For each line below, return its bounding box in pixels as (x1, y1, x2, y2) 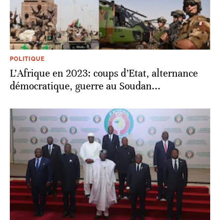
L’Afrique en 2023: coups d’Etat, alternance (10, 67, 198, 80)
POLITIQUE (10, 55, 45, 62)
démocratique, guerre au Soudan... (10, 80, 161, 92)
